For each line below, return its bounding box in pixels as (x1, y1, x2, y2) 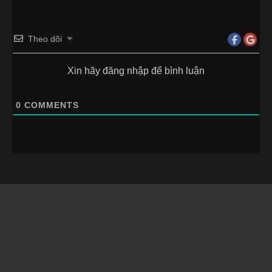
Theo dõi (28, 34, 62, 44)
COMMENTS (21, 100, 79, 110)
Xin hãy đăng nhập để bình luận (67, 66, 205, 76)
